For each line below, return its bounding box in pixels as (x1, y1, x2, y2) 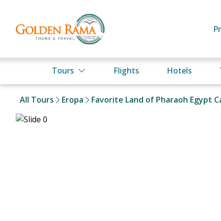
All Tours (20, 94, 54, 105)
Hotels (167, 65, 192, 76)
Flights (113, 65, 139, 76)
